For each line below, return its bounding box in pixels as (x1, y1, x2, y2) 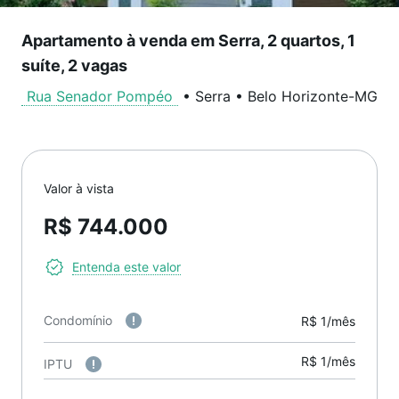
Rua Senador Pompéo (27, 87, 173, 105)
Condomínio (44, 313, 112, 328)
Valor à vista (44, 181, 114, 196)
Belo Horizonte (248, 87, 348, 105)
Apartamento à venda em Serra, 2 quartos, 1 (21, 31, 355, 50)
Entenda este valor (72, 259, 181, 274)
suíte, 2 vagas (21, 56, 127, 75)
